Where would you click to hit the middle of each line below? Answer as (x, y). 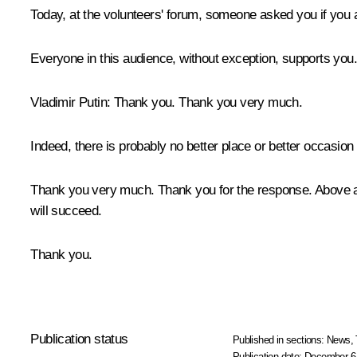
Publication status (79, 339)
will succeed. (66, 211)
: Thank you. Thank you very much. (205, 102)
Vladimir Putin (69, 102)
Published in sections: (280, 340)
